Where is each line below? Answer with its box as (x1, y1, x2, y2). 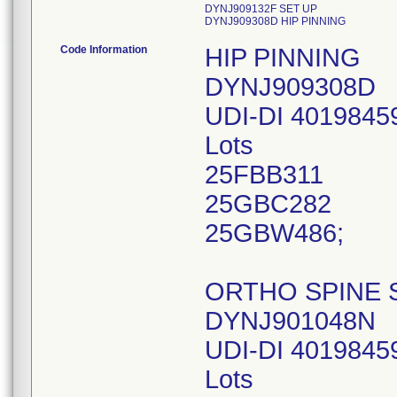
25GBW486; (205, 219, 344, 247)
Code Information (60, 43, 147, 56)
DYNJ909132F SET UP (205, 3, 317, 15)
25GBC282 (205, 190, 331, 218)
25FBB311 (205, 160, 323, 189)
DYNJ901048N (205, 307, 376, 335)
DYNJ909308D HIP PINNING (205, 15, 346, 27)
